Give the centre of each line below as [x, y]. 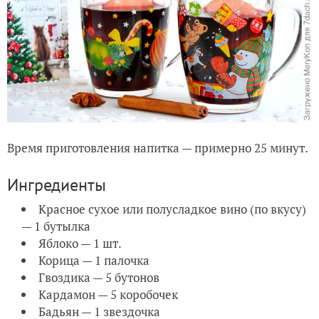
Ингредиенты [57, 184]
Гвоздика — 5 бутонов [99, 277]
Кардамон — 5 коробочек [108, 294]
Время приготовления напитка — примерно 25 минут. [157, 147]
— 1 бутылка [57, 226]
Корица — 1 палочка [95, 260]
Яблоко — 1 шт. [80, 243]
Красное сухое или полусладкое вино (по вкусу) [172, 209]
